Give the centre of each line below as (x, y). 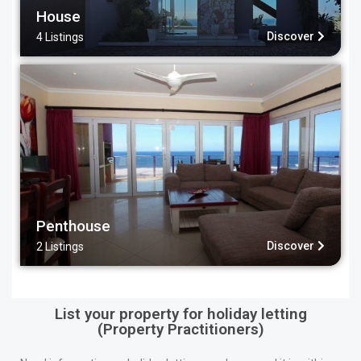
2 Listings (60, 246)
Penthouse (74, 226)
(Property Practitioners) (180, 329)
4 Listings (60, 37)
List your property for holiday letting (180, 313)
